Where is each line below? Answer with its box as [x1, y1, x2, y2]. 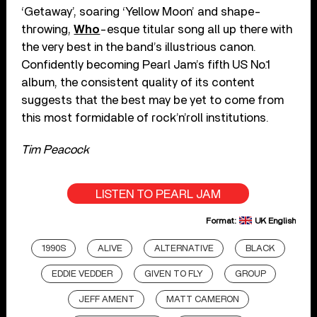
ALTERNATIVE [154, 243, 214, 253]
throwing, [21, 23, 74, 35]
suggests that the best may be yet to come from [21, 93, 284, 106]
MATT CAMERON [166, 294, 239, 304]
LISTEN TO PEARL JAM [96, 188, 221, 200]
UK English [254, 216, 296, 225]
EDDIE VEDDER [51, 269, 113, 279]
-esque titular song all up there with [100, 23, 293, 35]
